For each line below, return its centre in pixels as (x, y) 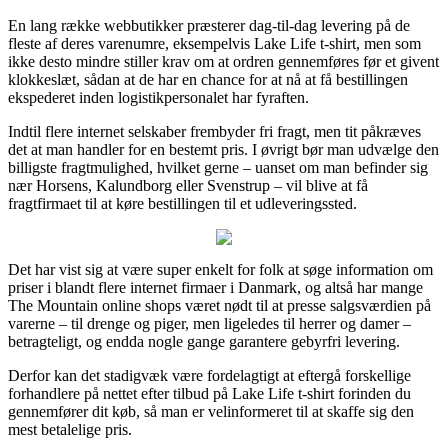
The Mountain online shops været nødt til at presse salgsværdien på (219, 305)
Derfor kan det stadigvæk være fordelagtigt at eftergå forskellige (209, 375)
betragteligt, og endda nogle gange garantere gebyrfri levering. (204, 341)
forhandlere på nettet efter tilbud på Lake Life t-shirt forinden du (209, 393)
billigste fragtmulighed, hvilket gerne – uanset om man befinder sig (218, 167)
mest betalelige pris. (70, 429)
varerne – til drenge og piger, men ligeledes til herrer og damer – (209, 323)
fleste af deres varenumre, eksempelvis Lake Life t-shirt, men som (214, 43)
